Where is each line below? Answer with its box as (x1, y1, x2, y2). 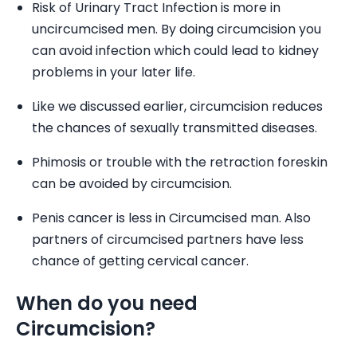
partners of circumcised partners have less (32, 230, 304, 249)
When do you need (16, 290, 198, 316)
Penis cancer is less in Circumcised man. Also (32, 209, 311, 227)
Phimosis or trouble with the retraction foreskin (32, 153, 328, 171)
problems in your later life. (32, 63, 195, 81)
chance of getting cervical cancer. (32, 252, 249, 270)
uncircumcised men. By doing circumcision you (32, 20, 321, 38)
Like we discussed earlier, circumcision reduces (32, 97, 323, 116)
